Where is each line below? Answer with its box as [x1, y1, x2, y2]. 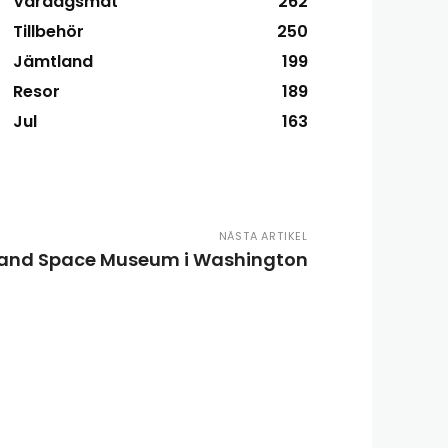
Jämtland [13, 50, 94, 73]
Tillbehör [13, 20, 85, 43]
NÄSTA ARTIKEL [218, 228, 308, 244]
